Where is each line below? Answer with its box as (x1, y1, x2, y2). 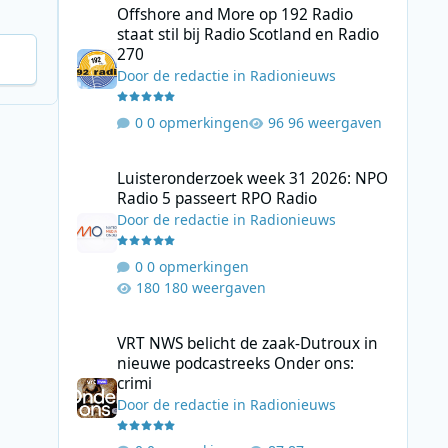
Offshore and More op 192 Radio (116, 4, 353, 26)
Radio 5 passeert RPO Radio (116, 188, 317, 210)
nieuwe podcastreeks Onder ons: (116, 352, 354, 374)
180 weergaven (163, 277, 266, 297)
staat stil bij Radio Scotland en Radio (116, 24, 379, 46)
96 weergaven (287, 112, 382, 132)
